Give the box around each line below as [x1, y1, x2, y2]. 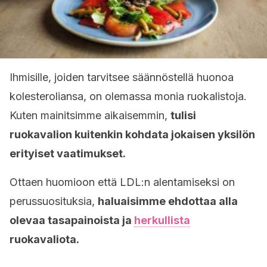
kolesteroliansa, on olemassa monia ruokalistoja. [10, 90, 247, 103]
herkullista [134, 214, 190, 226]
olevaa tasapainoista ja [10, 214, 134, 226]
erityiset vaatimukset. [10, 147, 128, 160]
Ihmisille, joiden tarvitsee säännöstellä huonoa [10, 71, 234, 83]
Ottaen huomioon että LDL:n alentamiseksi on [10, 176, 235, 188]
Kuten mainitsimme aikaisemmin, [10, 109, 170, 122]
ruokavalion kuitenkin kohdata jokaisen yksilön [10, 128, 255, 141]
